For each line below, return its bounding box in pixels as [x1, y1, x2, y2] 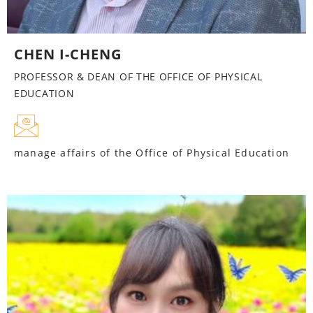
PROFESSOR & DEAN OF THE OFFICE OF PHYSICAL [14, 70, 263, 84]
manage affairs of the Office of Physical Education [14, 146, 290, 160]
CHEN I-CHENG [14, 45, 122, 64]
